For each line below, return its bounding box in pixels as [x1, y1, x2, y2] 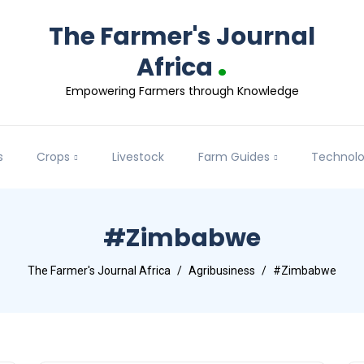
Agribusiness [188, 264, 255, 278]
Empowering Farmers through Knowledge [65, 83, 299, 99]
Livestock [112, 149, 164, 166]
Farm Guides [197, 149, 270, 166]
